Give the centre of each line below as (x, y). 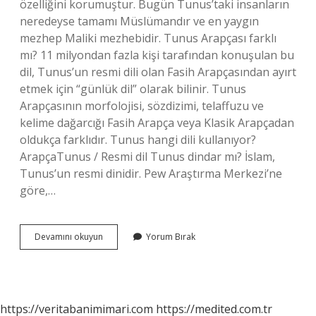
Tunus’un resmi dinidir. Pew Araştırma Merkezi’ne (151, 174)
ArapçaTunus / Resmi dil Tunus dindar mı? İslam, (147, 157)
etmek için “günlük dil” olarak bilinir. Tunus (133, 89)
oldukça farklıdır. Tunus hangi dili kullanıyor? (138, 140)
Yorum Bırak (171, 237)
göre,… (38, 190)
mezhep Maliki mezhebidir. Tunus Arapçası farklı (148, 38)
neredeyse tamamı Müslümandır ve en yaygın (139, 21)
